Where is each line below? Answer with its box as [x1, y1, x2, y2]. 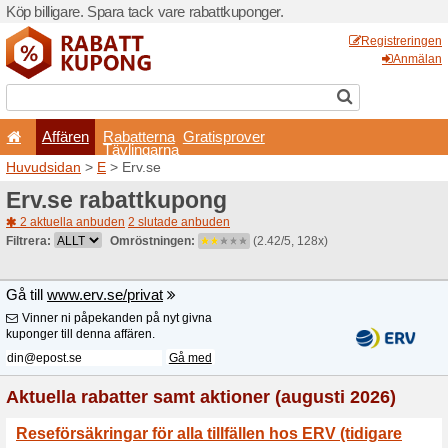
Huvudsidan [15, 397, 203, 438]
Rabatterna [256, 320, 437, 363]
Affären [104, 320, 222, 363]
